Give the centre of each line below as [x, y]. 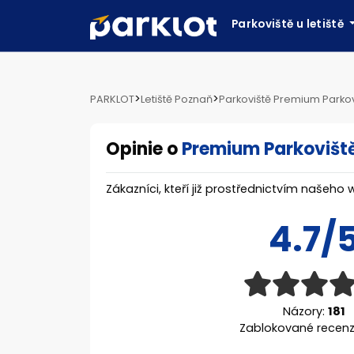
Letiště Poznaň [177, 99]
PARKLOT [112, 99]
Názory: [305, 311]
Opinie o [144, 149]
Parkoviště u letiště [289, 24]
